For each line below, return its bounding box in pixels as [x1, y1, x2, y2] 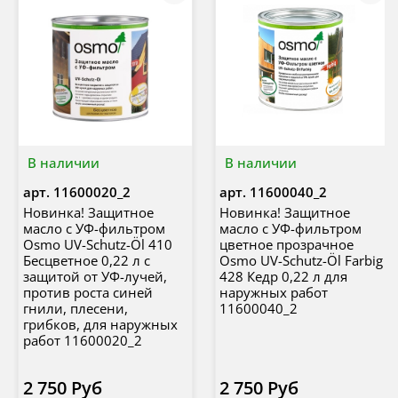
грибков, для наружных [22, 314, 178, 333]
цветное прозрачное [219, 235, 354, 253]
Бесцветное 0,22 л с [22, 251, 150, 269]
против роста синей [22, 283, 153, 301]
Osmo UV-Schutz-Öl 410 [22, 235, 172, 253]
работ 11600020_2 [22, 330, 142, 349]
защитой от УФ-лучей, [22, 267, 167, 285]
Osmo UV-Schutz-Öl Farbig [219, 251, 383, 269]
